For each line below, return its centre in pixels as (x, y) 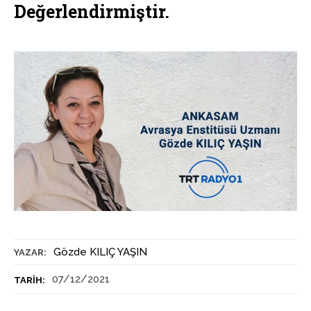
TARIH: (30, 280)
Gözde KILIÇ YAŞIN (100, 252)
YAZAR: (30, 253)
